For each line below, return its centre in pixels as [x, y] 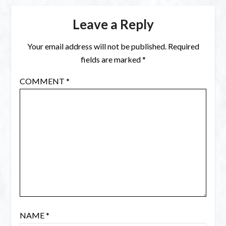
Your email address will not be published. [97, 46]
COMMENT [43, 81]
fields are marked [111, 60]
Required [183, 46]
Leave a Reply [113, 24]
